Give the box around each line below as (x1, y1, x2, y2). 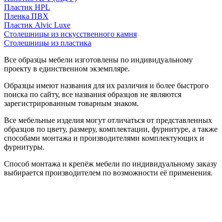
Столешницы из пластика (4, 38, 91, 47)
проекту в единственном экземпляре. (4, 64, 130, 73)
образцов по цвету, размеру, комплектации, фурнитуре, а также (4, 124, 218, 133)
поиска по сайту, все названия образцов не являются (4, 90, 181, 99)
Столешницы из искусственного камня (4, 29, 137, 38)
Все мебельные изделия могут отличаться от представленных (4, 115, 212, 124)
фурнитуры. (4, 142, 45, 151)
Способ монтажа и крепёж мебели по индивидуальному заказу (4, 159, 217, 168)
